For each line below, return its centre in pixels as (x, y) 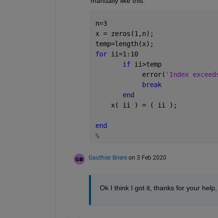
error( (130, 74)
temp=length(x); (124, 44)
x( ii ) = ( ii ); (136, 105)
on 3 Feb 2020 (147, 157)
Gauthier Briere (108, 157)
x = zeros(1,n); (126, 33)
